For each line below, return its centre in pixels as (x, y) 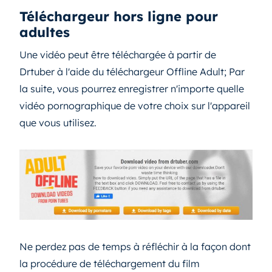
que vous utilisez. (58, 123)
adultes (45, 32)
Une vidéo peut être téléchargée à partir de (118, 55)
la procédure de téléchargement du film (110, 264)
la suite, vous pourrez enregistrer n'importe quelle (132, 89)
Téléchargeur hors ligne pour (119, 17)
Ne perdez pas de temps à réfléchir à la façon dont (135, 247)
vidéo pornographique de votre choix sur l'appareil (135, 106)
